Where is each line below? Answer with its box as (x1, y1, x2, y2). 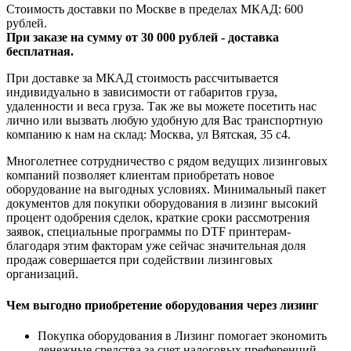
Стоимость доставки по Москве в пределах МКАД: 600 (6, 2, 303, 16)
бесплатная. (6, 45, 74, 59)
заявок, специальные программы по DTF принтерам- (6, 225, 291, 239)
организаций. (6, 267, 78, 281)
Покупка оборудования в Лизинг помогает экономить (38, 328, 327, 342)
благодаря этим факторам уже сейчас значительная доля (6, 239, 306, 253)
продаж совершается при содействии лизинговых (6, 253, 273, 267)
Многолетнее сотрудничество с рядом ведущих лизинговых (6, 154, 327, 168)
